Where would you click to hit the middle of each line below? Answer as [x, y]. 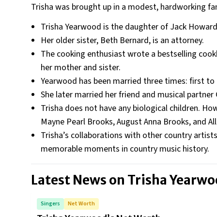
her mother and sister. [81, 68]
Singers [50, 204]
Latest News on [79, 180]
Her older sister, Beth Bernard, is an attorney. [122, 40]
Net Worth [81, 204]
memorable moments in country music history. [125, 149]
